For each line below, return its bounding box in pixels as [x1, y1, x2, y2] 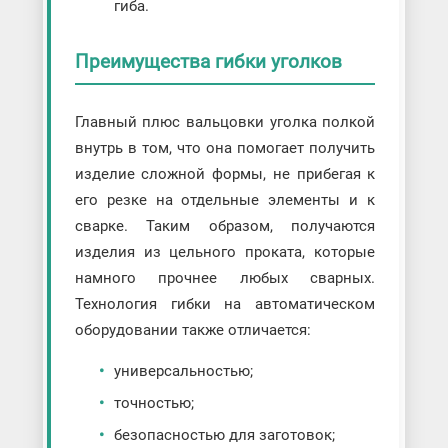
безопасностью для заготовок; [113, 425, 335, 444]
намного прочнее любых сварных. [74, 268, 376, 287]
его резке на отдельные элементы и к [74, 190, 376, 209]
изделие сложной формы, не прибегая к [74, 164, 376, 183]
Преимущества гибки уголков [74, 49, 342, 73]
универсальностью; [113, 361, 253, 380]
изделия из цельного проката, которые [74, 242, 376, 261]
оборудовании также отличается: [74, 320, 311, 339]
